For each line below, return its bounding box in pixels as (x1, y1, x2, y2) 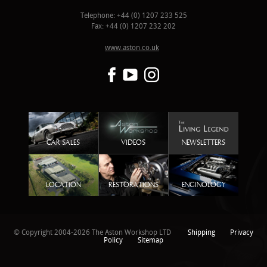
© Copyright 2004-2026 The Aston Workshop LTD (14, 229, 175, 237)
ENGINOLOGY (182, 181, 226, 190)
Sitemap (138, 237, 163, 245)
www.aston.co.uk (105, 44, 159, 52)
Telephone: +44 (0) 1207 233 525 (80, 12, 187, 20)
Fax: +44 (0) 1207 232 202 (91, 23, 176, 31)
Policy (104, 237, 123, 245)
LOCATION (45, 181, 81, 190)
